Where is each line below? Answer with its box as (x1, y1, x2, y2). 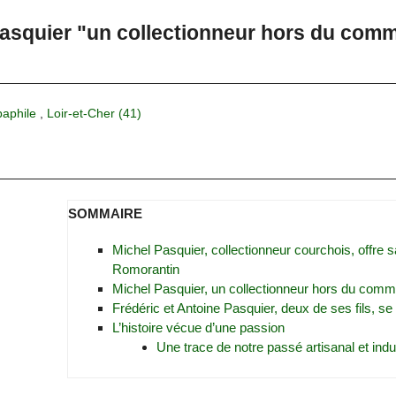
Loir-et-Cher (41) (46, 105, 141, 120)
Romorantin (111, 262, 179, 277)
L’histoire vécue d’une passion (111, 320, 285, 335)
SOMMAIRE (67, 205, 142, 221)
